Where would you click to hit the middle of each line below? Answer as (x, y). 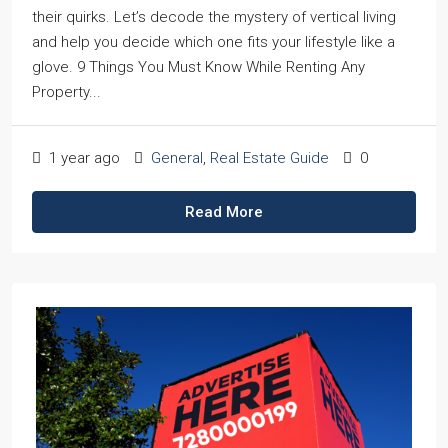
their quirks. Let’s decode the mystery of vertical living (214, 17)
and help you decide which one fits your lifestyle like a (213, 42)
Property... (66, 92)
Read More (224, 212)
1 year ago (82, 158)
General (177, 158)
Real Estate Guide (269, 158)
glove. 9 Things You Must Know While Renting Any (198, 67)
